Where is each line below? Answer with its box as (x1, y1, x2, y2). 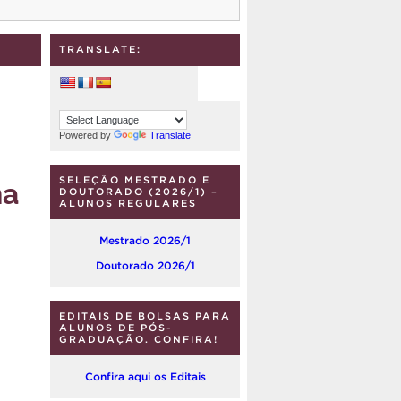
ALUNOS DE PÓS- (59, 322, 172, 334)
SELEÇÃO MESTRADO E (59, 175, 210, 186)
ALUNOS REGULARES (59, 198, 197, 209)
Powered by (59, 129, 114, 141)
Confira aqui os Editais (84, 371, 206, 383)
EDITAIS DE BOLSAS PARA (59, 311, 231, 322)
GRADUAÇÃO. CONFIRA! (59, 334, 218, 346)
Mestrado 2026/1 (99, 235, 191, 247)
